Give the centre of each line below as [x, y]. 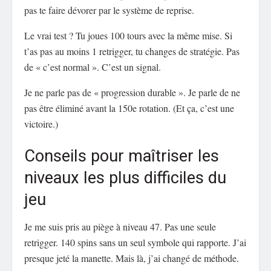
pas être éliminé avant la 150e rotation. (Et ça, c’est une [129, 108]
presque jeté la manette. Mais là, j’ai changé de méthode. [132, 258]
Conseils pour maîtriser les [122, 156]
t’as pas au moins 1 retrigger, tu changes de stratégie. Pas [132, 51]
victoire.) [41, 123]
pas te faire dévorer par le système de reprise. [109, 10]
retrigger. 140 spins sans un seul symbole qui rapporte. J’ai [135, 242]
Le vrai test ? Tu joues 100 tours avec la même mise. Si [128, 35]
